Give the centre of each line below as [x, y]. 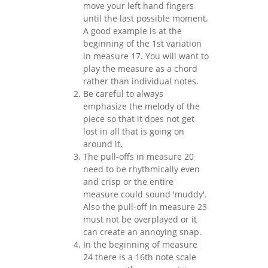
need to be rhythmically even [141, 169]
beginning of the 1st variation [142, 43]
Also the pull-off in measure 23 [145, 206]
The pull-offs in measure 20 [138, 156]
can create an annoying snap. [142, 232]
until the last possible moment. [146, 18]
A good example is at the [133, 31]
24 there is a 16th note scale [140, 257]
